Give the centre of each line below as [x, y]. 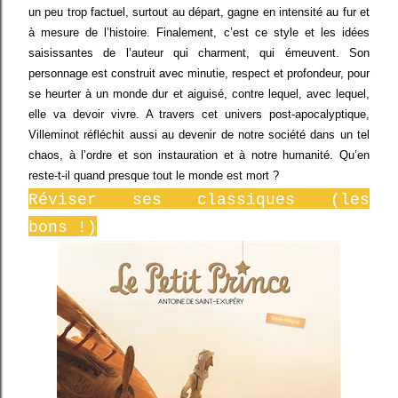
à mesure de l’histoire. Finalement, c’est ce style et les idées [199, 33]
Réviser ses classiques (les [199, 200]
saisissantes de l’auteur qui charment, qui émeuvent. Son [199, 53]
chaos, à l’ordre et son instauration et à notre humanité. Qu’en [199, 155]
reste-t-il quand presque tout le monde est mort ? [154, 176]
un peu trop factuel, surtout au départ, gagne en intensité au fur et [199, 12]
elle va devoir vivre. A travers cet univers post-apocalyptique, [199, 115]
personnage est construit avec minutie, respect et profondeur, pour [199, 74]
